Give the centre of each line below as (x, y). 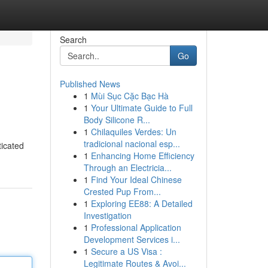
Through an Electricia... (127, 167)
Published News (90, 84)
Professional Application (136, 227)
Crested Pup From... (122, 191)
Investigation (107, 215)
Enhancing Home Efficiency (142, 156)
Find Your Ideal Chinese (136, 179)
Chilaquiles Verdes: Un (133, 132)
